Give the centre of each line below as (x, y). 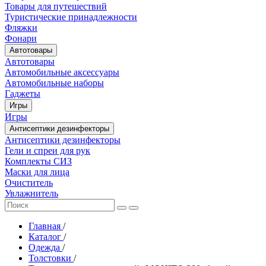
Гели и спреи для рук (47, 150)
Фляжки (21, 27)
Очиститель (29, 182)
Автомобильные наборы (54, 83)
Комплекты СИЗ (38, 161)
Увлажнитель (31, 193)
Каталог (46, 236)
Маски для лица (37, 172)
